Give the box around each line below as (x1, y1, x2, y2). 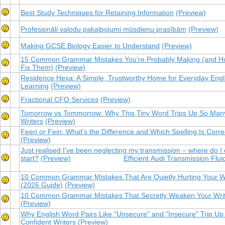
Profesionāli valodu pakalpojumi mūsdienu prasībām (21, 25, 186, 33)
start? (21, 154, 39, 162)
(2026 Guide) (21, 181, 63, 189)
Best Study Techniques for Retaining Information (21, 9, 174, 17)
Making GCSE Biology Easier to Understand (21, 42, 160, 50)
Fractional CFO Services (21, 95, 98, 103)
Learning (21, 82, 49, 90)
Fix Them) (21, 63, 53, 71)
